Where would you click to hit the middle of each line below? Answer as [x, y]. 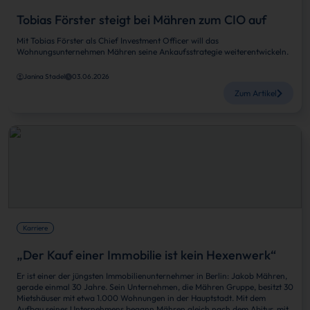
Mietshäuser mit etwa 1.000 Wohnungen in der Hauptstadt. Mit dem [141, 298]
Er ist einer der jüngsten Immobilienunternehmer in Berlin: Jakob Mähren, [152, 276]
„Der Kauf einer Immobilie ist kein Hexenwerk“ [146, 255]
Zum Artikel [256, 93]
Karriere [35, 228]
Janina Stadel [44, 76]
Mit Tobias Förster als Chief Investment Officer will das [118, 40]
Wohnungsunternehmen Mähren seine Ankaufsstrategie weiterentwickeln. [153, 52]
